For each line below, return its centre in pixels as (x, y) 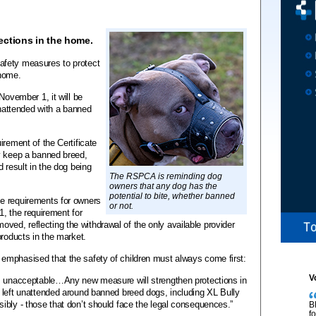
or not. (121, 206)
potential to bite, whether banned (172, 196)
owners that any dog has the (163, 186)
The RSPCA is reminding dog (166, 176)
